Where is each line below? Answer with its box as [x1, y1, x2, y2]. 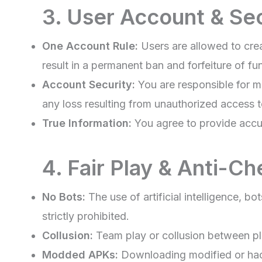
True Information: [42, 117, 132, 130]
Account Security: [42, 78, 135, 91]
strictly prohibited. [42, 210, 129, 223]
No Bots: [42, 191, 85, 204]
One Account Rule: [42, 40, 138, 53]
